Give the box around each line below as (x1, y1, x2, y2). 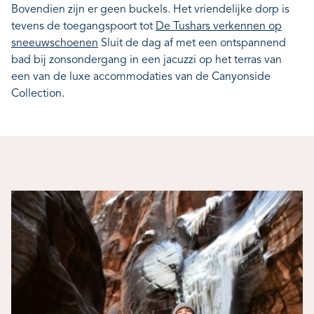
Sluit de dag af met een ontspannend (98, 38, 286, 49)
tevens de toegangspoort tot (11, 21, 156, 32)
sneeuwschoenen (11, 38, 98, 49)
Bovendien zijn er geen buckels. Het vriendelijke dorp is (11, 4, 289, 15)
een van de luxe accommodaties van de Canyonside (11, 71, 271, 83)
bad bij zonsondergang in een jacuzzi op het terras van (11, 55, 282, 66)
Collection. (11, 88, 64, 100)
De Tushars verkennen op (156, 21, 282, 32)
